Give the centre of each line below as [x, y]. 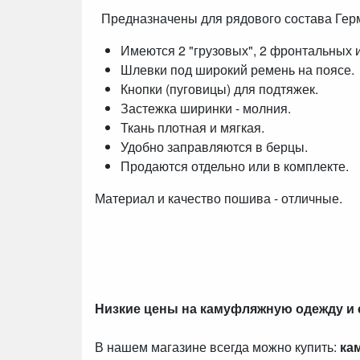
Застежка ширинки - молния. [206, 108]
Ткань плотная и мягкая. [192, 127]
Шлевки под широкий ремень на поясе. [237, 69]
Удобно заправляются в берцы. [214, 146]
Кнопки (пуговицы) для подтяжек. [219, 88]
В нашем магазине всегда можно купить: [217, 346]
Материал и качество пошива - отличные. [219, 198]
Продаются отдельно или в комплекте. [235, 166]
